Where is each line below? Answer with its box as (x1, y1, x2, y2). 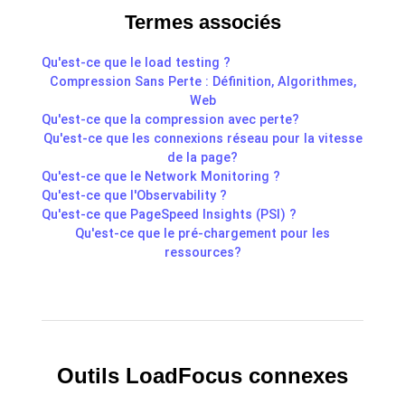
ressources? (164, 245, 241, 261)
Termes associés (124, 11, 281, 34)
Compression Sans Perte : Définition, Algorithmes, (49, 74, 356, 90)
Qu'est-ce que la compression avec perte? (42, 112, 299, 128)
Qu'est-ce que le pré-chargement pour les (75, 226, 330, 242)
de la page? (167, 150, 238, 166)
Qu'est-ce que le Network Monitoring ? (42, 169, 280, 185)
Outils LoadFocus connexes (57, 363, 348, 389)
